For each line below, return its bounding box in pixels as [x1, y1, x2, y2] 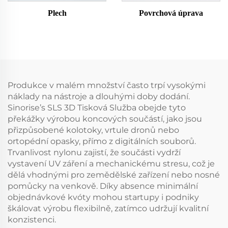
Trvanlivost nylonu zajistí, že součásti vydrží [8, 148, 181, 157]
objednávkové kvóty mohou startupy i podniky [8, 192, 199, 202]
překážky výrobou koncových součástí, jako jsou [8, 114, 202, 124]
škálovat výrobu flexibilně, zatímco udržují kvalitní [8, 204, 209, 213]
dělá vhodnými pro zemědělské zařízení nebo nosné [8, 170, 220, 180]
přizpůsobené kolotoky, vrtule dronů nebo [8, 125, 179, 135]
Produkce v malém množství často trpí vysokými [8, 80, 206, 90]
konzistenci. [8, 215, 56, 224]
